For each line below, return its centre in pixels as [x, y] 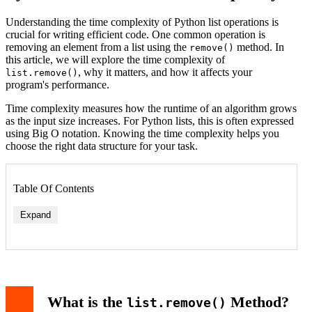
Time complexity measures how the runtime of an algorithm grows [151, 108]
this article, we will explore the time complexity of [115, 59]
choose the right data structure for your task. [102, 146]
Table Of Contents [54, 188]
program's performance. [57, 84]
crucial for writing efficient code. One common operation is [135, 34]
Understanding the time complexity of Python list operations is [142, 22]
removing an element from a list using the [97, 47]
